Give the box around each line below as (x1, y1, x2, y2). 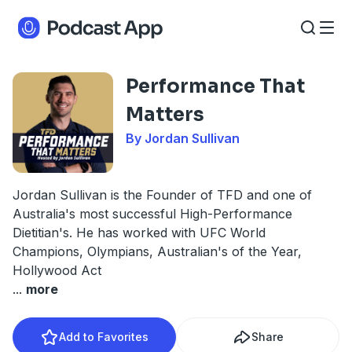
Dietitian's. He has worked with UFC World (13, 225, 266, 240)
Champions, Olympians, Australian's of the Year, (13, 244, 302, 259)
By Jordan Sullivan (126, 130, 240, 146)
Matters (126, 103, 204, 126)
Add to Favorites (59, 330, 148, 343)
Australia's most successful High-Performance (13, 206, 292, 222)
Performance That (126, 75, 305, 98)
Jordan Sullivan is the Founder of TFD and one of (13, 187, 312, 203)
